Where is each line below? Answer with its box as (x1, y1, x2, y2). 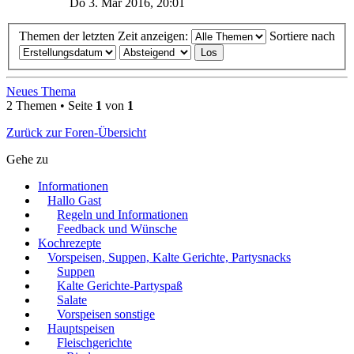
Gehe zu (6, 152, 48, 166)
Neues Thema (6, 84, 76, 98)
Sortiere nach (269, 28, 335, 43)
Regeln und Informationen (57, 207, 188, 221)
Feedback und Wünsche (57, 221, 177, 235)
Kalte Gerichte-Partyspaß (57, 278, 183, 292)
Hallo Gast (47, 193, 101, 207)
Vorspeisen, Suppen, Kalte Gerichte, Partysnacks (47, 250, 291, 264)
